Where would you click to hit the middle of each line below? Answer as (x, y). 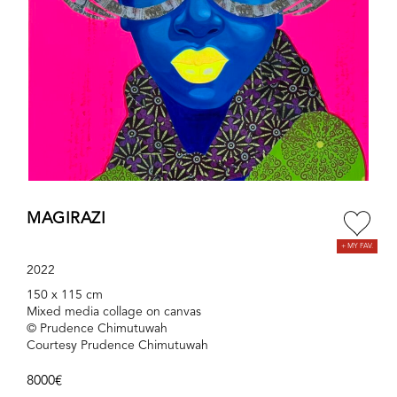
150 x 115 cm (65, 296)
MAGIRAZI (66, 219)
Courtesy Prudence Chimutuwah (117, 346)
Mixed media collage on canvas (114, 312)
